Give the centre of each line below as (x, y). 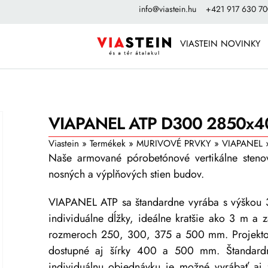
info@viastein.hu (167, 9)
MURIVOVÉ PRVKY (173, 143)
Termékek (107, 143)
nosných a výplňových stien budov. (126, 174)
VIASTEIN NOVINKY (220, 44)
